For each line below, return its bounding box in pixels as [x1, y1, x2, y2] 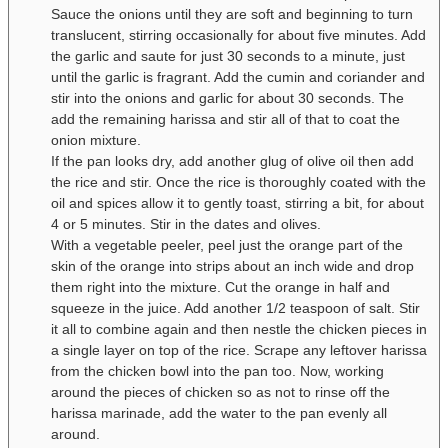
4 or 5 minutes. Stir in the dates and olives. [51, 216, 321, 233]
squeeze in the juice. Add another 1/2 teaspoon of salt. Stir [51, 300, 420, 317]
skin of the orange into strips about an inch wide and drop [51, 258, 414, 275]
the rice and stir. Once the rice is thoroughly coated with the [51, 174, 426, 191]
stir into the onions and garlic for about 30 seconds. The [51, 90, 404, 107]
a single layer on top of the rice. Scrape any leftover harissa [51, 342, 427, 359]
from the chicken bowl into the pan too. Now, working [51, 363, 384, 380]
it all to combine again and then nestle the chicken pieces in [51, 321, 427, 338]
